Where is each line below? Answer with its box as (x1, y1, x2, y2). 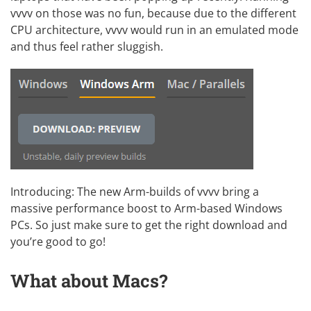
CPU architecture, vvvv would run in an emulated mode (10, 22, 299, 37)
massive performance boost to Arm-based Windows (10, 200, 283, 216)
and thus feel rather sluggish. (10, 38, 163, 54)
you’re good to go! (10, 233, 106, 249)
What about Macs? (10, 269, 167, 293)
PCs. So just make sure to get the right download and (10, 217, 287, 233)
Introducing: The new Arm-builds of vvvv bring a (10, 183, 259, 199)
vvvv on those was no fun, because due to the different (10, 5, 296, 21)
